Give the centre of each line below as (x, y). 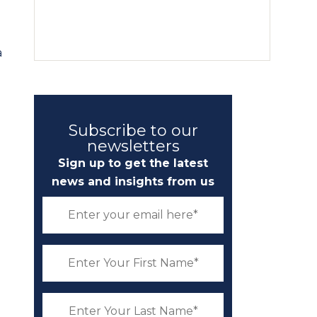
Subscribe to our (133, 131)
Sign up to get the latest (133, 163)
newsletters (133, 146)
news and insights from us (133, 181)
